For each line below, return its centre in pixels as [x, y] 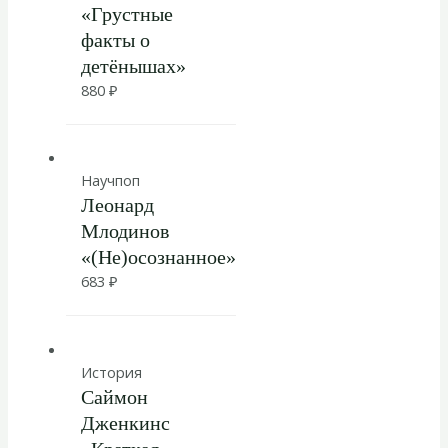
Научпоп [110, 180]
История [111, 372]
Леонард [117, 205]
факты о [115, 39]
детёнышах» [133, 65]
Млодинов [124, 231]
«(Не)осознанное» [158, 257]
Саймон [114, 397]
